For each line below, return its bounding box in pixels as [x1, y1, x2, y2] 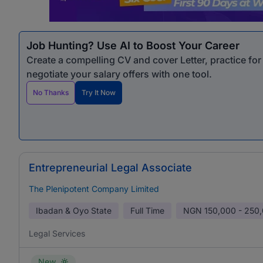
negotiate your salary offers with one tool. [26, 68, 212, 80]
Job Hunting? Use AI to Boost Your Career [26, 39, 240, 52]
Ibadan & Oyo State [36, 205, 112, 215]
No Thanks [33, 88, 69, 97]
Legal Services [29, 228, 85, 238]
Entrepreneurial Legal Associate [29, 161, 192, 174]
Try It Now [82, 88, 116, 97]
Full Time [130, 205, 164, 215]
